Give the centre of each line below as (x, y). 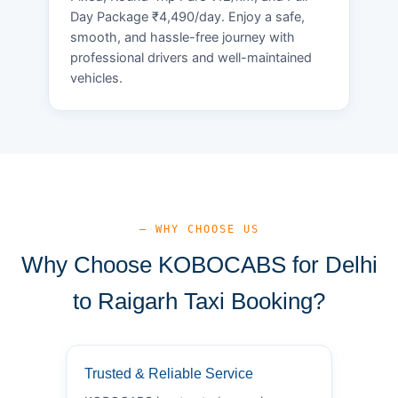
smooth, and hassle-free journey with (183, 37)
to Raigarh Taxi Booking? (199, 301)
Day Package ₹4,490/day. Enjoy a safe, (187, 16)
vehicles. (96, 78)
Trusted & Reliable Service (169, 373)
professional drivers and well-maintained (191, 57)
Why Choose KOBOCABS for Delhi (199, 264)
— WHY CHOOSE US (199, 229)
